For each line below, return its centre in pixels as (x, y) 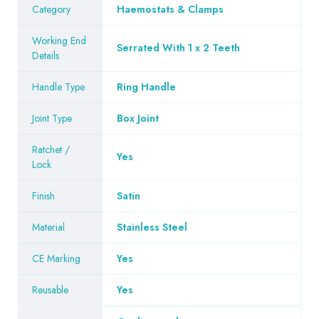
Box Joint (138, 118)
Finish (43, 195)
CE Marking (56, 258)
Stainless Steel (152, 227)
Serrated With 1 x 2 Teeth (178, 47)
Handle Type (58, 87)
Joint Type (52, 118)
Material (48, 227)
